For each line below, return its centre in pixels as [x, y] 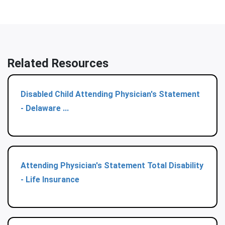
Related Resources [58, 64]
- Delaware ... [45, 108]
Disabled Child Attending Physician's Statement [110, 94]
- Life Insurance [50, 180]
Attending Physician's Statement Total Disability [112, 166]
